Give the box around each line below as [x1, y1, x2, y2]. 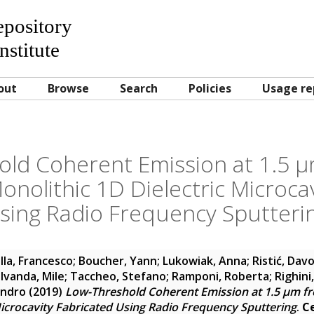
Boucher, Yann [78, 253, 157, 268]
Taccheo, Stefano [70, 268, 166, 284]
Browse [48, 81, 89, 96]
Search [120, 81, 158, 96]
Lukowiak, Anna [163, 253, 247, 268]
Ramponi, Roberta [172, 268, 269, 284]
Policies [189, 81, 231, 96]
